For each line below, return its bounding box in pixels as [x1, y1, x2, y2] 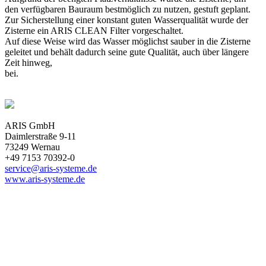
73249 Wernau [5, 141, 60, 152]
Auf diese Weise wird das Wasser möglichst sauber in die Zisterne [5, 36, 251, 46]
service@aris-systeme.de [5, 163, 97, 173]
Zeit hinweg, [5, 57, 52, 68]
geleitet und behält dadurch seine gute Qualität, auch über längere [5, 46, 249, 57]
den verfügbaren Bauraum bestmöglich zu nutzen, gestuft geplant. [5, 4, 251, 14]
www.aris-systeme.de [5, 173, 85, 184]
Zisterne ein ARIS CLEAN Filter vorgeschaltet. [5, 25, 183, 36]
